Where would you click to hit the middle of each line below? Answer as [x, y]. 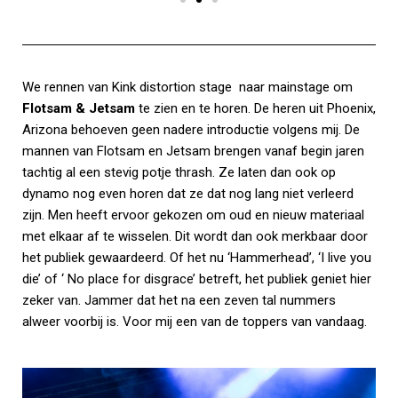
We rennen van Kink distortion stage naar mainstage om [187, 88]
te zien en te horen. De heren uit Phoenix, [255, 109]
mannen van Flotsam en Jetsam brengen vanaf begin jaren [193, 151]
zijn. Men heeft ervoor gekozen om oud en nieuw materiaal [193, 215]
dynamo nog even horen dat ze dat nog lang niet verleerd [188, 194]
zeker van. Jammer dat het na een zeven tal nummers [179, 301]
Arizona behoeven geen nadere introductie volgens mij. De [191, 130]
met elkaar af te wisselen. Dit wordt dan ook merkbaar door [195, 237]
